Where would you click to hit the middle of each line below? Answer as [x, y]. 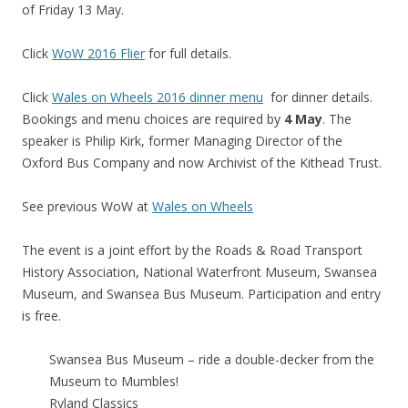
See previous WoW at [87, 207]
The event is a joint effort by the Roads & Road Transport [192, 250]
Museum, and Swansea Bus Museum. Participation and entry [201, 294]
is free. [41, 316]
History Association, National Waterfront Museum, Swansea [199, 272]
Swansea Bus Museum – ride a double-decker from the [212, 360]
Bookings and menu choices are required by [153, 119]
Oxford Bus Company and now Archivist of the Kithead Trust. [202, 163]
